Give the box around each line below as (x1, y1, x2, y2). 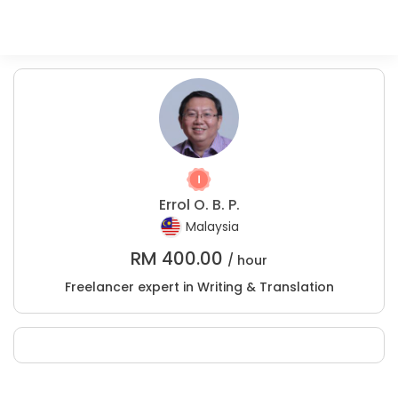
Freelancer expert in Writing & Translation (64, 278, 334, 296)
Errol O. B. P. (158, 195, 240, 215)
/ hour (227, 251, 267, 269)
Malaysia (185, 218, 239, 236)
